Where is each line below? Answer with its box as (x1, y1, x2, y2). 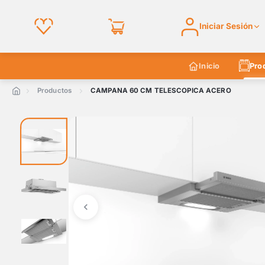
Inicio (198, 62, 220, 70)
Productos (37, 86, 72, 95)
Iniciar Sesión (199, 21, 253, 31)
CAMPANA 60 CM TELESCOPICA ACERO (91, 86, 231, 95)
